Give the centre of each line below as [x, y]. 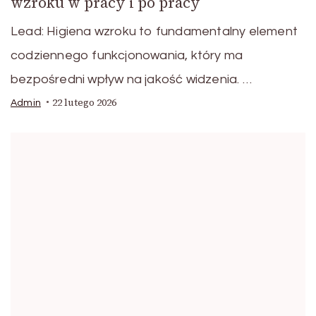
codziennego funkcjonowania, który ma [127, 55]
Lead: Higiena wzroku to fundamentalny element [154, 31]
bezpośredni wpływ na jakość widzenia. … [131, 79]
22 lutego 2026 [84, 102]
